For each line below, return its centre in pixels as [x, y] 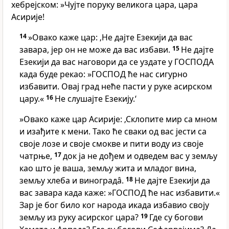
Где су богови [176, 217]
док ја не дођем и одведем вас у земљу [140, 156]
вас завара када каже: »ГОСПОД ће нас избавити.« [120, 193]
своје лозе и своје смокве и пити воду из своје [111, 144]
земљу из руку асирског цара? [80, 217]
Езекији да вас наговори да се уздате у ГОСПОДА [117, 62]
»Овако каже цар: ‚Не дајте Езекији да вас [110, 38]
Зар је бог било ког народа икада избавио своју [114, 205]
